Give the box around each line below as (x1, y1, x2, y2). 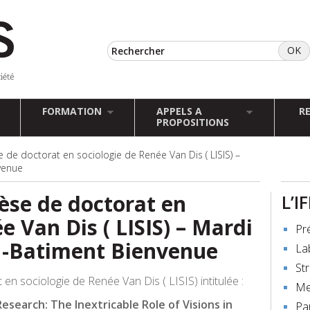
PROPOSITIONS (156, 116, 229, 129)
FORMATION (42, 104, 102, 118)
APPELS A (156, 104, 202, 118)
